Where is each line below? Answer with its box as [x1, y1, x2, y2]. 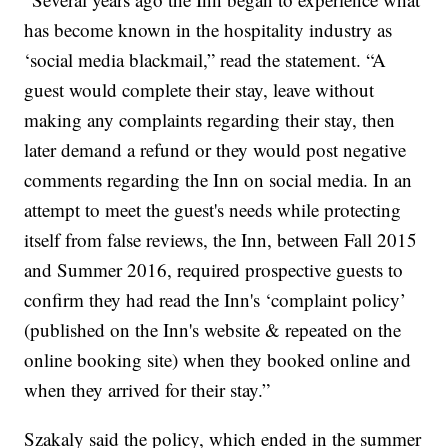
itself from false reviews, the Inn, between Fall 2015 [24, 227, 418, 253]
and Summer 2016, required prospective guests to [24, 257, 404, 283]
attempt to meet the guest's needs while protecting [24, 197, 402, 223]
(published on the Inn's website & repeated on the [24, 317, 402, 343]
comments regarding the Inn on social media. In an [24, 167, 413, 193]
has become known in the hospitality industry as [24, 17, 393, 43]
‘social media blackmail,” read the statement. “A [24, 47, 387, 73]
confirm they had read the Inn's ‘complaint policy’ [24, 287, 407, 313]
